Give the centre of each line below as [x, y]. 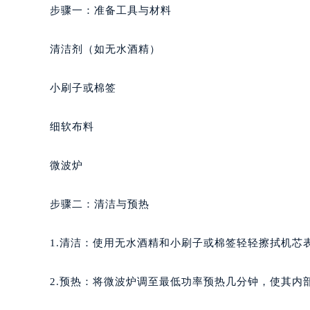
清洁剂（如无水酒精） [105, 49]
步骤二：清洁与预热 [100, 204]
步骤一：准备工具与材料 [111, 10]
